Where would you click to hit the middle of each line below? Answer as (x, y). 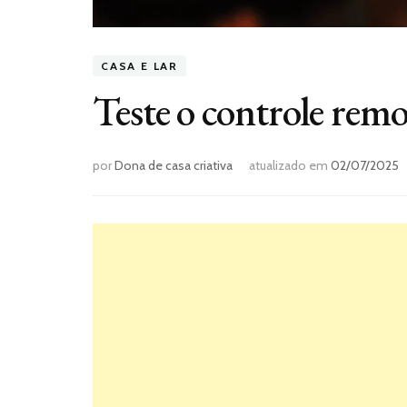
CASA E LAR (139, 65)
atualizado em (290, 165)
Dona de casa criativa (174, 165)
